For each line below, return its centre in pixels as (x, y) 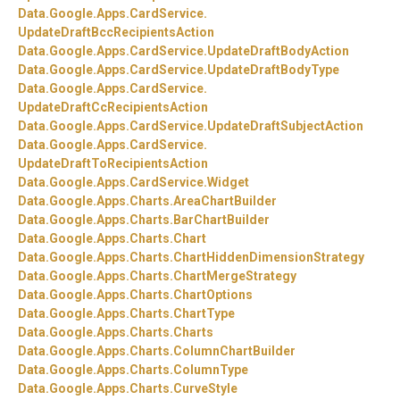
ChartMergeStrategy (235, 276)
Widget (228, 183)
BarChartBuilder (221, 220)
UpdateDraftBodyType (273, 70)
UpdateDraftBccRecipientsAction (116, 33)
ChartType (204, 314)
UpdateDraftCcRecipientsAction (113, 108)
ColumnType (211, 370)
